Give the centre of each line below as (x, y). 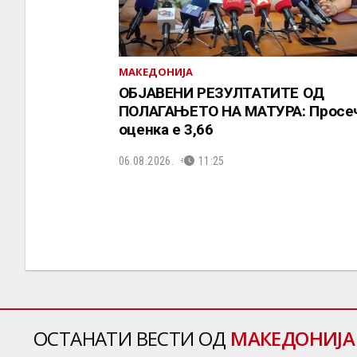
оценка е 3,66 (166, 130)
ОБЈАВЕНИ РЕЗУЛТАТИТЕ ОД (221, 93)
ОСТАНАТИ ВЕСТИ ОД (132, 339)
